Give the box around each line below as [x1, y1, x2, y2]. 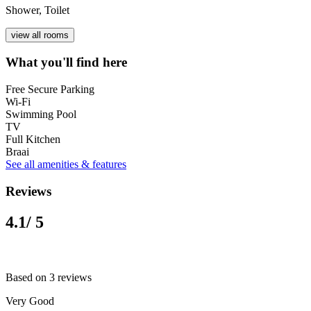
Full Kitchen [6, 133, 60, 145]
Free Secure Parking [6, 83, 94, 95]
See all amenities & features [6, 158, 126, 170]
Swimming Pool [6, 108, 76, 120]
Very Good [6, 294, 54, 307]
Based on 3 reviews [6, 271, 92, 283]
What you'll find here [6, 55, 127, 70]
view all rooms [11, 29, 69, 40]
